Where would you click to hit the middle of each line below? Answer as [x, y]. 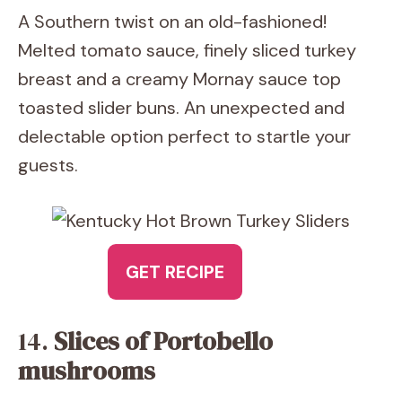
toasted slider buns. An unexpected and [181, 108]
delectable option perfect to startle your [184, 136]
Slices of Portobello [163, 341]
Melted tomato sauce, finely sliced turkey [187, 50]
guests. [48, 165]
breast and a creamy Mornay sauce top [179, 79]
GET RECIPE [175, 272]
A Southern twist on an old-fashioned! [172, 22]
